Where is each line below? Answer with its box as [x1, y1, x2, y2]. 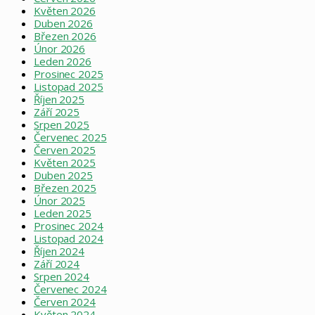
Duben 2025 [34, 167, 93, 182]
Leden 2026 [34, 53, 91, 68]
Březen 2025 [34, 180, 96, 195]
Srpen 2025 [34, 117, 89, 131]
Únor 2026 [34, 41, 86, 56]
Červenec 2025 [34, 129, 107, 144]
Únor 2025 [34, 193, 86, 207]
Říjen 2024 [34, 243, 84, 258]
